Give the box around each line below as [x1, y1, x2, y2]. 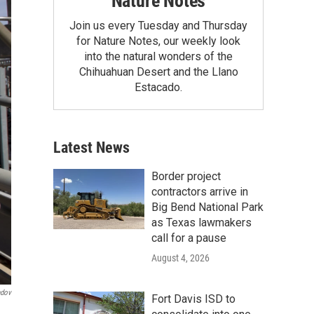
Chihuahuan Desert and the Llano [78, 64, 238, 78]
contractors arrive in [151, 184, 248, 198]
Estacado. [135, 80, 182, 94]
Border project [151, 169, 221, 183]
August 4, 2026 [151, 252, 210, 264]
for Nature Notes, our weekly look [76, 34, 240, 48]
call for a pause [151, 231, 226, 245]
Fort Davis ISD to [151, 292, 235, 306]
